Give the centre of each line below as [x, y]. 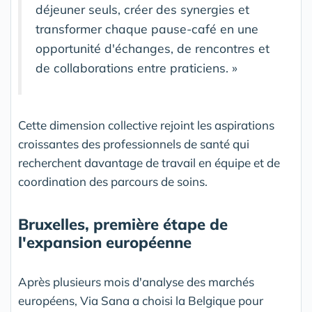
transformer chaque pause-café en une [147, 29]
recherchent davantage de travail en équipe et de [149, 163]
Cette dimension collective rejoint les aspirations [146, 125]
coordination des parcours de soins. [113, 181]
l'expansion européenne [105, 242]
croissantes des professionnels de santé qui [134, 144]
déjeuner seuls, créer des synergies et [142, 9]
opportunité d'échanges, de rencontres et [153, 48]
